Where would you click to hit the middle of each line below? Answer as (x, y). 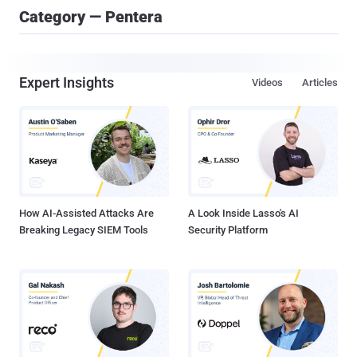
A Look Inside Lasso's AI (243, 214)
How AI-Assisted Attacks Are (86, 214)
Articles (320, 82)
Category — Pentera (91, 17)
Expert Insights (67, 82)
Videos (267, 82)
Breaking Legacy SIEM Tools (84, 230)
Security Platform (228, 230)
